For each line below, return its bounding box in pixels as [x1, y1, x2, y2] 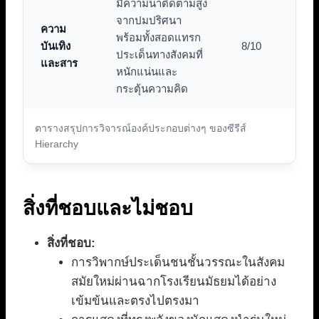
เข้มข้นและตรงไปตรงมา [71, 294, 199, 308]
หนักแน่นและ [116, 66, 177, 78]
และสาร [41, 57, 78, 70]
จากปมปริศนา [116, 14, 182, 27]
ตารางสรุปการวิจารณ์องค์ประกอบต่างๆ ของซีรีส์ [35, 122, 246, 135]
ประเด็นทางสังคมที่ [116, 48, 203, 61]
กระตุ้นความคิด [116, 83, 188, 95]
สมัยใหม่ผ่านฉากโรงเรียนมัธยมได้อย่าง [71, 275, 276, 289]
